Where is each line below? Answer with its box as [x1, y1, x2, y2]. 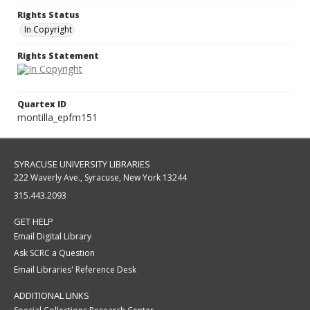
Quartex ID [17, 98, 66, 111]
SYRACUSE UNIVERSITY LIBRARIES [14, 158, 150, 171]
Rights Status [17, 9, 80, 21]
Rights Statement [17, 50, 99, 62]
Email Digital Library [14, 230, 91, 243]
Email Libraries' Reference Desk [14, 264, 136, 276]
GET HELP [14, 215, 53, 228]
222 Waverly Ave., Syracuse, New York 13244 [14, 172, 187, 184]
